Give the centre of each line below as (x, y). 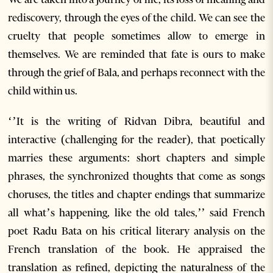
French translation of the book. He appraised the (136, 249)
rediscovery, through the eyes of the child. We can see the (136, 18)
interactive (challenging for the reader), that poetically (136, 140)
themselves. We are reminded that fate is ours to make (136, 54)
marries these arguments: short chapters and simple (136, 158)
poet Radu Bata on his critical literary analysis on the (136, 231)
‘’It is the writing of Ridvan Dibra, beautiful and (136, 121)
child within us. (43, 91)
